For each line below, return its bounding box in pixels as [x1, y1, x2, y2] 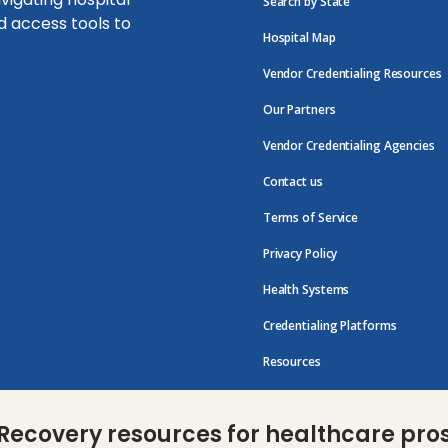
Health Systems [262, 281, 350, 299]
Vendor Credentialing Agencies [262, 137, 435, 155]
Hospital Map [262, 29, 336, 47]
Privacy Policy [262, 245, 338, 263]
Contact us [262, 173, 323, 191]
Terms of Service [262, 209, 359, 227]
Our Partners [262, 101, 336, 119]
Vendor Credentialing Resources [262, 65, 442, 83]
